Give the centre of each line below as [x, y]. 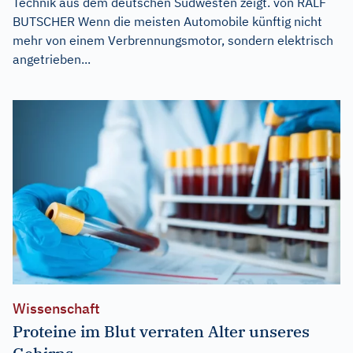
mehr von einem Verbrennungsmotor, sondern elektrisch [173, 41]
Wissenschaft [56, 308]
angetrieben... [52, 59]
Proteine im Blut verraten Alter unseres [161, 331]
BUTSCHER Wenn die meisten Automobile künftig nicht [167, 22]
